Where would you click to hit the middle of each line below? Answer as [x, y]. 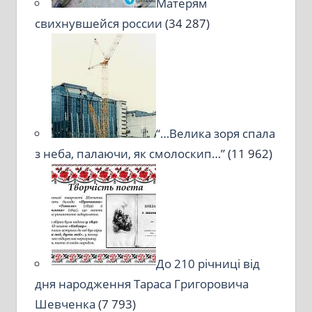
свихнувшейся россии [98, 24]
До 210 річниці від [208, 264]
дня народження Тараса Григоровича [141, 284]
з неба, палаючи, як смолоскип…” [130, 154]
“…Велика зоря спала [215, 134]
